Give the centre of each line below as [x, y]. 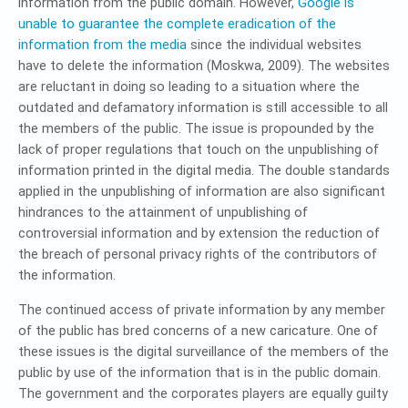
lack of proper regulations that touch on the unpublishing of [199, 150]
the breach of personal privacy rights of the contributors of [198, 255]
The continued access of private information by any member [202, 310]
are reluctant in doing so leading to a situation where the [189, 87]
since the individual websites [274, 45]
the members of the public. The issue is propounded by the [196, 129]
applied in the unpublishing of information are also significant [202, 192]
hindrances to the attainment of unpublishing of [163, 213]
